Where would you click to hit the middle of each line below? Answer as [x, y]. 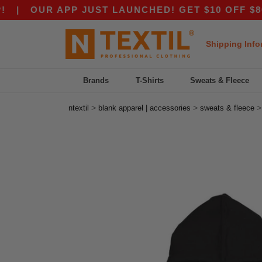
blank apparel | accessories [144, 108]
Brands [96, 80]
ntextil [79, 108]
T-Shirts [149, 80]
